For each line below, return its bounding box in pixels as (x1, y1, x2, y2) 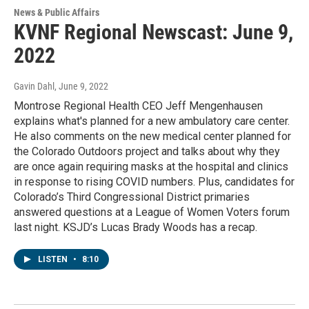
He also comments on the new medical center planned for (14, 130, 291, 143)
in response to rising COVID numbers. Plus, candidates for (14, 175, 295, 189)
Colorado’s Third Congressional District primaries (14, 190, 250, 204)
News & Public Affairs (14, 7, 99, 19)
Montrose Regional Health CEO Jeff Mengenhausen (14, 99, 263, 113)
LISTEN (38, 255, 70, 265)
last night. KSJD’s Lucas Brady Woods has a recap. (14, 221, 257, 235)
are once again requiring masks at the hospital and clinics (14, 160, 288, 174)
